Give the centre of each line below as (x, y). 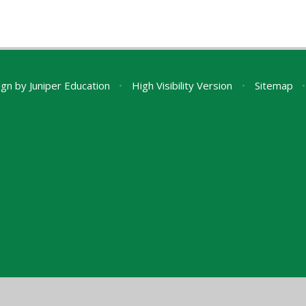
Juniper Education (69, 85)
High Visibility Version (182, 85)
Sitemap (274, 85)
